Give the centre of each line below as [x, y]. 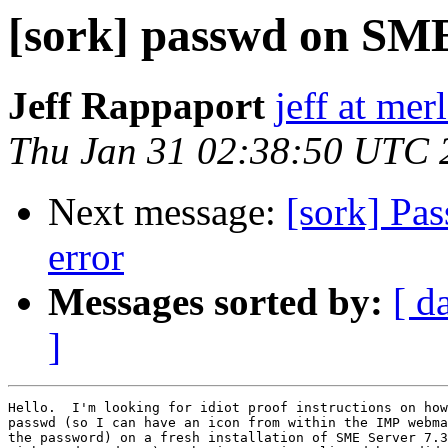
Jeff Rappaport [136, 106]
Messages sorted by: [215, 302]
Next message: [167, 212]
